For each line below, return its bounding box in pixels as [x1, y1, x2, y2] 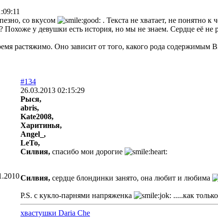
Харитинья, [20, 121, 62, 129]
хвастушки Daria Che [20, 209, 90, 217]
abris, [20, 104, 39, 112]
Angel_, [20, 130, 46, 138]
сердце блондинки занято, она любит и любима [50, 174, 212, 182]
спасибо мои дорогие [50, 147, 125, 156]
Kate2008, [20, 112, 54, 121]
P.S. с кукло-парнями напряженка [20, 191, 134, 200]
